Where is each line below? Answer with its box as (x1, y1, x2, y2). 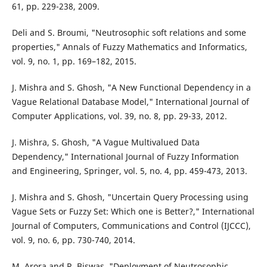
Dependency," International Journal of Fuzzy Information (11, 151, 239, 163)
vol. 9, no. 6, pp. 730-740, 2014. (11, 234, 135, 246)
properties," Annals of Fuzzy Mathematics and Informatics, (11, 41, 247, 53)
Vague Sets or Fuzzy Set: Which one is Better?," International (11, 206, 254, 218)
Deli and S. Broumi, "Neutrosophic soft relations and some (11, 27, 246, 39)
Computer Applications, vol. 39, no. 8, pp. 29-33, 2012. (11, 110, 227, 122)
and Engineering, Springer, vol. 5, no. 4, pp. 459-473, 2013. (11, 165, 247, 177)
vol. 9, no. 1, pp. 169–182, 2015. (11, 55, 136, 67)
